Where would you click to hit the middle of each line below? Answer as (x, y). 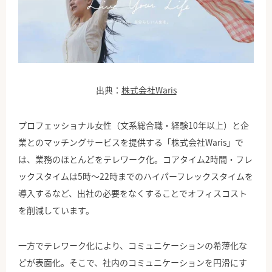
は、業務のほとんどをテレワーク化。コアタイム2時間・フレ (135, 159)
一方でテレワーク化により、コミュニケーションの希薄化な (133, 246)
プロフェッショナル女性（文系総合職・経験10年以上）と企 (134, 125)
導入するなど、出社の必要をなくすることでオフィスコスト (133, 193)
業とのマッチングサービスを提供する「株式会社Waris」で (131, 142)
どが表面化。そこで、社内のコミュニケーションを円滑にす (133, 263)
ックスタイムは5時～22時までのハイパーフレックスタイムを (136, 176)
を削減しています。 (56, 210)
